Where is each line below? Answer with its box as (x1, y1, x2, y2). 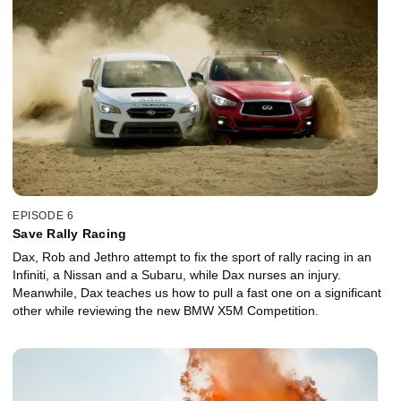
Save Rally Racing (13, 226, 127, 241)
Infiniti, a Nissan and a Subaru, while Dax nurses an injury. (13, 267, 341, 282)
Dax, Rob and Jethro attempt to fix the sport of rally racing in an (13, 249, 371, 264)
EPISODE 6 (13, 209, 74, 222)
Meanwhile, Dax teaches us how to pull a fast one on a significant (13, 285, 381, 300)
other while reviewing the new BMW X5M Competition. (13, 303, 319, 318)
